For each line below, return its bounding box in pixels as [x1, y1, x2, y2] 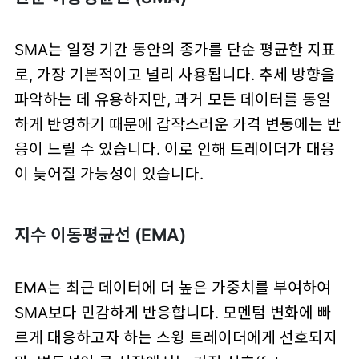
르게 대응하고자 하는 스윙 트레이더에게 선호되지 [14, 327, 337, 347]
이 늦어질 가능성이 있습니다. [14, 163, 204, 184]
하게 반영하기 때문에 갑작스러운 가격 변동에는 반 [14, 114, 341, 134]
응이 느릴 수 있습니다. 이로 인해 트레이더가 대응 [14, 139, 335, 159]
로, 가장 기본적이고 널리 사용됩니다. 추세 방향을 [14, 64, 335, 84]
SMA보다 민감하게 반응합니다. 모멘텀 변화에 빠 [14, 302, 332, 322]
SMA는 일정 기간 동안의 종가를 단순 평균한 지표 [14, 39, 336, 59]
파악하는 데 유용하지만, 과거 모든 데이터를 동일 [14, 89, 331, 109]
